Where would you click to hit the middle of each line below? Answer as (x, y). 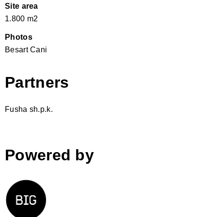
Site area (22, 6)
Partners (37, 83)
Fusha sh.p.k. (29, 109)
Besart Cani (26, 50)
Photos (19, 37)
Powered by (49, 155)
